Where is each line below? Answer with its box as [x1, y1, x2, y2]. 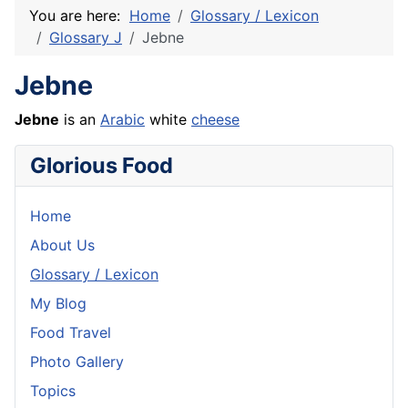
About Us [30, 236, 95, 255]
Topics [30, 382, 76, 401]
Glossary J [49, 28, 122, 47]
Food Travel [30, 323, 111, 342]
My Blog [30, 294, 87, 313]
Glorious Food [30, 152, 173, 179]
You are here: [29, 6, 129, 25]
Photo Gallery [30, 352, 124, 372]
